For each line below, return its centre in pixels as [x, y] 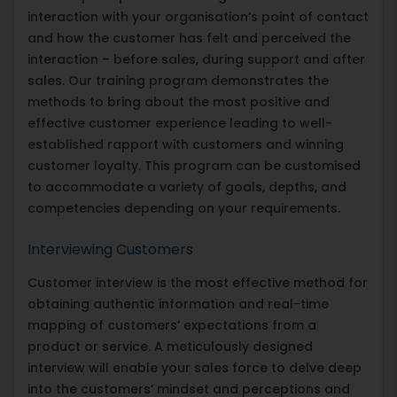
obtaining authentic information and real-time [178, 304]
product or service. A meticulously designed [170, 346]
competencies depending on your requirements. [184, 208]
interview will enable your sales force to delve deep [195, 367]
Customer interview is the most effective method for [198, 282]
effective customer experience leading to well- [180, 123]
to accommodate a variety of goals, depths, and [187, 187]
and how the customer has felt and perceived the [189, 38]
